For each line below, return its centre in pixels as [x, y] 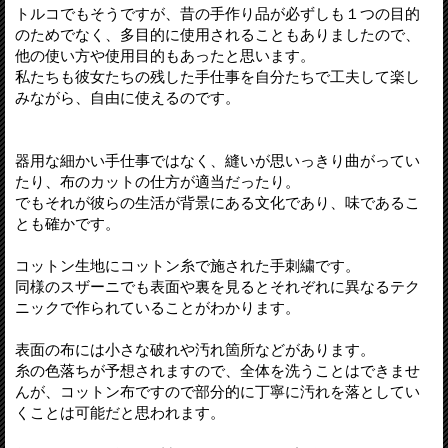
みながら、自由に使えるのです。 [127, 97]
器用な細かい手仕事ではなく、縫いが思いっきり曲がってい [217, 160]
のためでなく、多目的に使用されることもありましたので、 [217, 34]
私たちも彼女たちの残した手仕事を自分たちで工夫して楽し [217, 76]
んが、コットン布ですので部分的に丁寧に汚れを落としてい [217, 391]
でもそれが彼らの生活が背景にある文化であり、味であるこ [217, 202]
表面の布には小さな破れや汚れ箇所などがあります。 [195, 349]
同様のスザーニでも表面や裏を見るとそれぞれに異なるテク [217, 286]
